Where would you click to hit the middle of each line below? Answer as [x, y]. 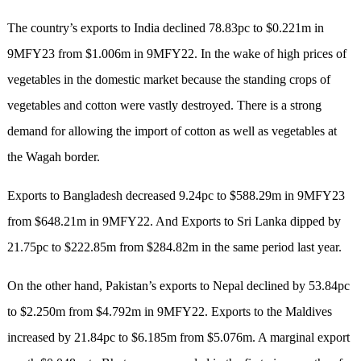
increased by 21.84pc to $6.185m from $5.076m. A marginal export [178, 338]
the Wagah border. [53, 157]
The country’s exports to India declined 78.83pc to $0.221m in [165, 28]
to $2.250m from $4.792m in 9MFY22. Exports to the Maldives [169, 312]
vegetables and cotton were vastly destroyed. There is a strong [164, 106]
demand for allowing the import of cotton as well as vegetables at [172, 131]
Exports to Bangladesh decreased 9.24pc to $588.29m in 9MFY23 [176, 196]
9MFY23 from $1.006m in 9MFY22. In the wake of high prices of [176, 54]
